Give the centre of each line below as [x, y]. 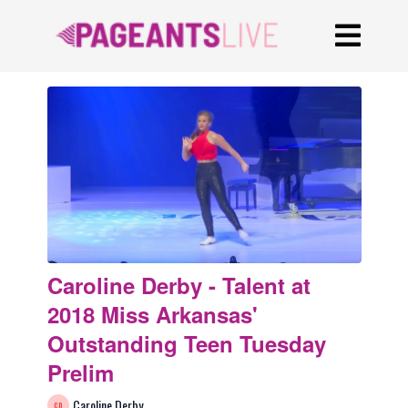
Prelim [80, 373]
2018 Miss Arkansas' [152, 315]
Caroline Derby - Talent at [178, 286]
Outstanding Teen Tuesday [186, 344]
